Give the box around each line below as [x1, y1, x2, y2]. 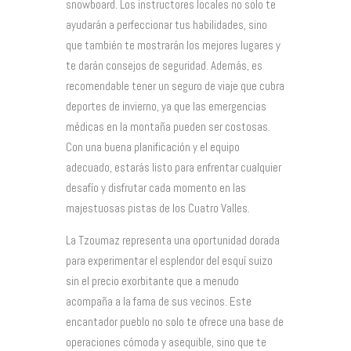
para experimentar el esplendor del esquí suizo [66, 252, 273, 268]
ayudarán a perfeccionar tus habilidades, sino [66, 16, 267, 32]
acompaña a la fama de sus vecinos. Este [66, 293, 251, 309]
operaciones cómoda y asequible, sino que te [66, 334, 266, 349]
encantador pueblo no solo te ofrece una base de [66, 313, 284, 329]
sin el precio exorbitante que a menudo [66, 273, 239, 288]
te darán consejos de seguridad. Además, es [66, 57, 262, 73]
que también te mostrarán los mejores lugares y [66, 37, 280, 52]
